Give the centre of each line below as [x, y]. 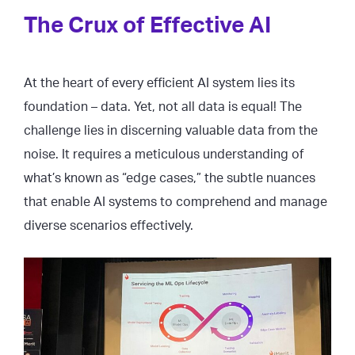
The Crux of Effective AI [147, 25]
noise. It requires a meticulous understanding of [164, 155]
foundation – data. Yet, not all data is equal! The [163, 107]
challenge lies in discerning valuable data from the [171, 131]
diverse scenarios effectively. [109, 226]
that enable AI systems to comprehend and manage [176, 202]
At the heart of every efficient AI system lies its [159, 83]
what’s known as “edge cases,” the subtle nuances [170, 178]
